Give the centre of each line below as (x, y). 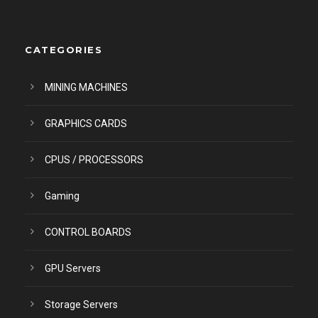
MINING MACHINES (86, 87)
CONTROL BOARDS (88, 232)
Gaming (62, 196)
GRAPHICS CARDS (86, 124)
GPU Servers (73, 268)
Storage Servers (81, 305)
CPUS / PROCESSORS (94, 160)
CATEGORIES (64, 50)
